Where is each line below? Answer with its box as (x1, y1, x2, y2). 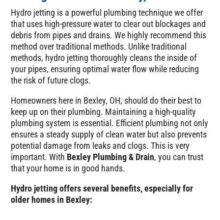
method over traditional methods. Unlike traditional (11, 41, 187, 52)
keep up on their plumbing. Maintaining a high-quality (11, 107, 196, 117)
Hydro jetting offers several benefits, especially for (11, 183, 193, 193)
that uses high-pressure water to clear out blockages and (11, 19, 206, 29)
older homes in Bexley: (11, 194, 93, 205)
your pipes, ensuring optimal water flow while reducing (11, 64, 199, 74)
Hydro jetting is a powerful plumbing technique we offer (11, 7, 203, 18)
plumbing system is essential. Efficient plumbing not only (11, 118, 209, 128)
